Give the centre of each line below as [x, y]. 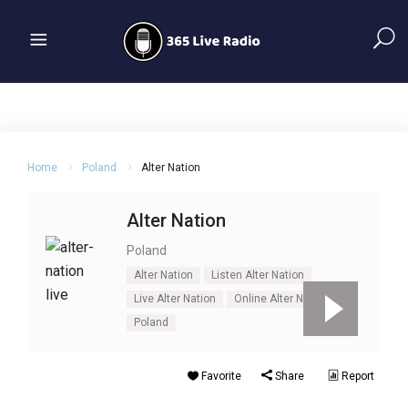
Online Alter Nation [281, 299]
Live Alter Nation [174, 299]
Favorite [220, 376]
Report [357, 376]
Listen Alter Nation [257, 275]
